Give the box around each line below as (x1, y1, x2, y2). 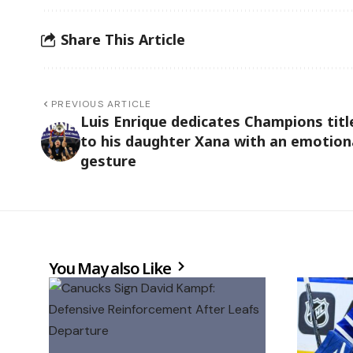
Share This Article (61, 29, 185, 49)
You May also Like (49, 258, 174, 280)
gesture (80, 151, 136, 171)
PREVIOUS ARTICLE (51, 98, 152, 111)
